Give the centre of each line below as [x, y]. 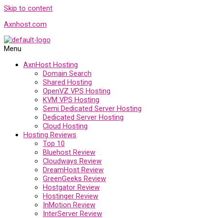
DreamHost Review [73, 170]
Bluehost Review [69, 152]
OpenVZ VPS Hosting [77, 91]
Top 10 [54, 143]
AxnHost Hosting [51, 64]
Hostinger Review [71, 196]
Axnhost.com [25, 24]
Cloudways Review [72, 161]
